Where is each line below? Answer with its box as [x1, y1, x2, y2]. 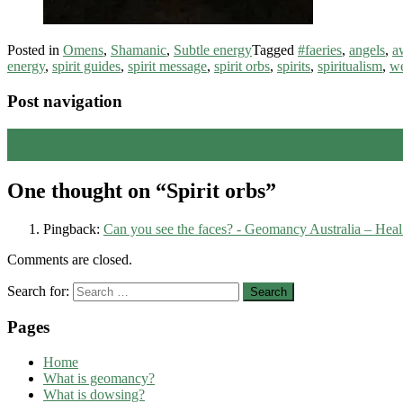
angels [349, 42, 385, 58]
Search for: [7, 282, 69, 299]
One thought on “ [7, 178, 166, 202]
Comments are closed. [7, 251, 132, 267]
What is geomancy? [43, 370, 155, 386]
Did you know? [7, 144, 100, 160]
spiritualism [318, 58, 382, 75]
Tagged [252, 42, 298, 58]
